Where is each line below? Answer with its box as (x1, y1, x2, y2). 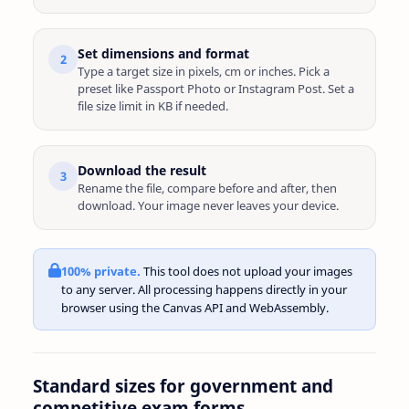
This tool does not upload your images (141, 263, 352, 279)
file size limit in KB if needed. (78, 98, 228, 114)
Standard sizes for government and (33, 374, 333, 398)
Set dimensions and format (78, 45, 249, 62)
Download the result (78, 162, 206, 179)
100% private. (61, 263, 141, 279)
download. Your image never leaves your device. (78, 197, 339, 214)
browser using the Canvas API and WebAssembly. (61, 299, 329, 316)
